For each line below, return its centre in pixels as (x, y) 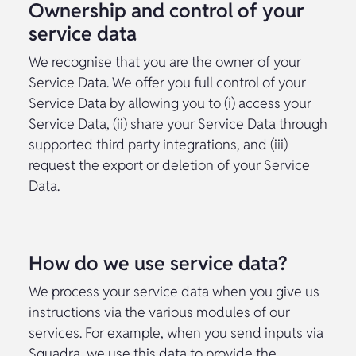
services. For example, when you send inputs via (176, 332)
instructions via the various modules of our (159, 311)
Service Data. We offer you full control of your (167, 82)
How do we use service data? (158, 263)
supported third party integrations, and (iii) (158, 144)
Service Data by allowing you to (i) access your (170, 103)
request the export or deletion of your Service (169, 164)
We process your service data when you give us (174, 291)
